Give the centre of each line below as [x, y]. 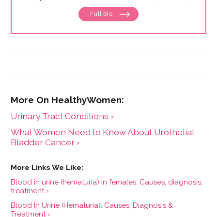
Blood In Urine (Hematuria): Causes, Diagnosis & [92, 205]
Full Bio [102, 14]
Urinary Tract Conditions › [62, 116]
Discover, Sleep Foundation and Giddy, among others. [108, 6]
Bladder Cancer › [45, 142]
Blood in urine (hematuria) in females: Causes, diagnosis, [107, 182]
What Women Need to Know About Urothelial [102, 132]
